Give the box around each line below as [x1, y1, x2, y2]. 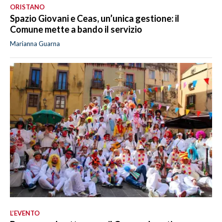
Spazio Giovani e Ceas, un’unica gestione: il [10, 13, 179, 24]
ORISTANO [10, 3, 45, 11]
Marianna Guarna [10, 40, 60, 48]
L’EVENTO [10, 209, 40, 218]
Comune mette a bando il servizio [10, 24, 142, 35]
